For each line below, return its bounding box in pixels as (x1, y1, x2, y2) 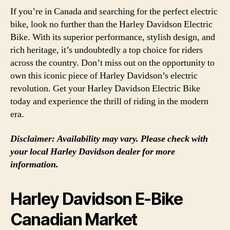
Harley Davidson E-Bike (10, 188, 183, 209)
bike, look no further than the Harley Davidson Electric (10, 18, 213, 30)
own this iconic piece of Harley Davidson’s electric (10, 70, 198, 82)
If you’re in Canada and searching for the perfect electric (10, 6, 218, 17)
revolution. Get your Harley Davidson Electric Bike (10, 83, 200, 94)
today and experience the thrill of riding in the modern (10, 95, 208, 107)
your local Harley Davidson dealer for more (10, 145, 175, 158)
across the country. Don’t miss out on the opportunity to (10, 57, 215, 69)
